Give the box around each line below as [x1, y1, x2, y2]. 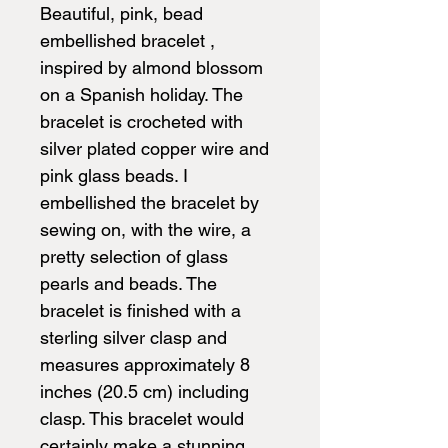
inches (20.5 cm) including [40, 380, 249, 402]
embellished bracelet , [40, 29, 215, 51]
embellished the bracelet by [40, 191, 259, 213]
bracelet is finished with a [40, 299, 241, 321]
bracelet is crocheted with [40, 110, 243, 132]
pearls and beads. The [40, 272, 217, 294]
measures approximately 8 [40, 353, 250, 375]
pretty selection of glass [40, 245, 228, 267]
